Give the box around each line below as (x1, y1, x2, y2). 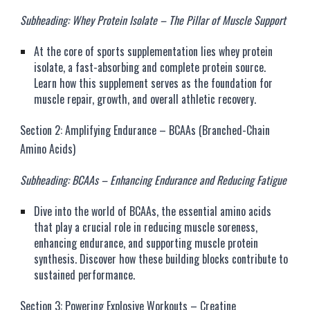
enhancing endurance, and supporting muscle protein (34, 235, 259, 251)
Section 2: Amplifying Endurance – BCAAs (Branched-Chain (20, 122, 271, 138)
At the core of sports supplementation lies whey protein (34, 43, 273, 60)
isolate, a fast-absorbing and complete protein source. (34, 59, 266, 75)
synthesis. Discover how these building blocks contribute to (34, 250, 289, 267)
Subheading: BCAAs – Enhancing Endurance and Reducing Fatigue (20, 172, 287, 188)
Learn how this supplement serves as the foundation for (34, 75, 273, 91)
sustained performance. (34, 266, 136, 283)
